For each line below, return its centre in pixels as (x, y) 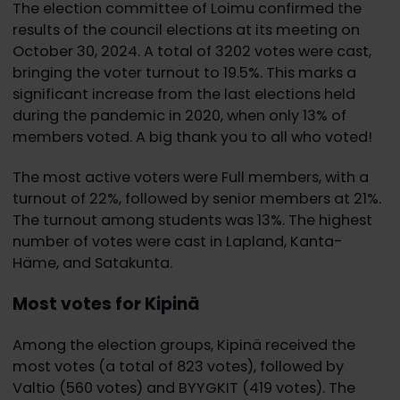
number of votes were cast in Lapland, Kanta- (177, 241)
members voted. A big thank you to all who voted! (196, 137)
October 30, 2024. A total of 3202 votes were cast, (192, 52)
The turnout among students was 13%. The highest (192, 220)
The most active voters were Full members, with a (190, 177)
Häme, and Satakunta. (94, 262)
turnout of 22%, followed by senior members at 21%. (196, 198)
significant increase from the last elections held (183, 95)
